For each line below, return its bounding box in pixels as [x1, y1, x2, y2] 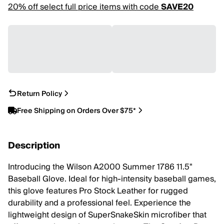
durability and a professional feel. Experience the [8, 196, 191, 210]
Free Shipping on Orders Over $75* [17, 105, 136, 116]
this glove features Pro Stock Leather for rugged [8, 184, 188, 198]
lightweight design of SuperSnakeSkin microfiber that [8, 208, 206, 222]
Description [8, 138, 60, 153]
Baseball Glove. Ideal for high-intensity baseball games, [8, 172, 216, 186]
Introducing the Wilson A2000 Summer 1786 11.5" [8, 160, 192, 174]
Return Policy [17, 88, 62, 99]
